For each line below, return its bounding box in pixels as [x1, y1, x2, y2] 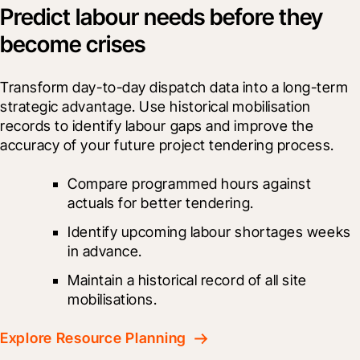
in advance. [67, 242, 142, 260]
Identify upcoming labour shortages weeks [67, 223, 351, 240]
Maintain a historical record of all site [67, 271, 307, 288]
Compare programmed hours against [67, 174, 312, 192]
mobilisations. [67, 290, 157, 308]
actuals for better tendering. [67, 194, 254, 211]
